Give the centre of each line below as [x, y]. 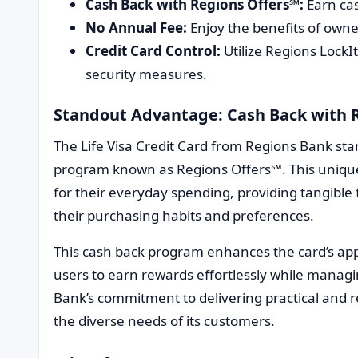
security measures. [146, 74]
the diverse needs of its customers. [164, 320]
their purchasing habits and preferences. [184, 215]
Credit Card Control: [153, 50]
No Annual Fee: [136, 27]
